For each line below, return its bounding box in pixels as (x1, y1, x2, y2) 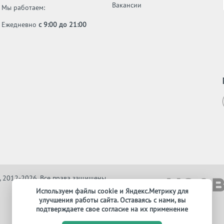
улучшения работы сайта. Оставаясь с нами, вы (38, 195, 185, 204)
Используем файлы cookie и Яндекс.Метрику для (35, 186, 188, 195)
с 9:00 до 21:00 (38, 20, 87, 29)
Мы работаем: (1, 3, 45, 12)
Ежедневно (1, 20, 39, 29)
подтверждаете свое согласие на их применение (36, 204, 188, 213)
